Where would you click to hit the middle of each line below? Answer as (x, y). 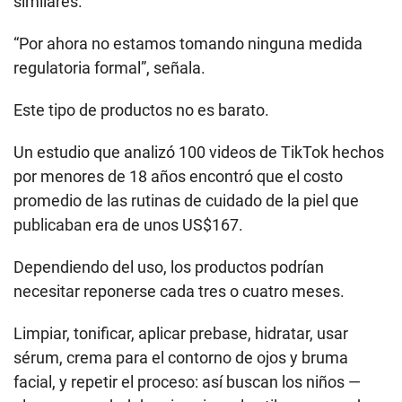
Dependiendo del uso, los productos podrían (169, 267)
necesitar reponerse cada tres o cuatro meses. (179, 292)
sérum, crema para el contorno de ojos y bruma (181, 358)
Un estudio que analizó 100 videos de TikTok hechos (199, 153)
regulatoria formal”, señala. (109, 68)
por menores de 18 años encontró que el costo (178, 177)
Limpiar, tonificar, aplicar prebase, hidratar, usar (181, 334)
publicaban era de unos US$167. (128, 225)
